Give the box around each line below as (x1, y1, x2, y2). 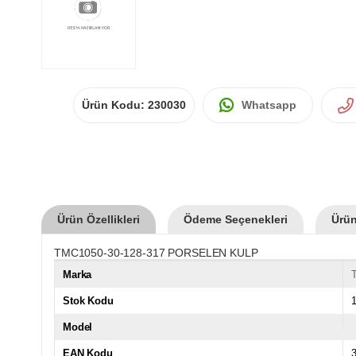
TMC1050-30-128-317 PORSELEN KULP (54, 246, 258, 259)
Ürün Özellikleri (57, 212, 140, 226)
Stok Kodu (63, 294, 114, 307)
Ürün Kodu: (82, 98, 148, 111)
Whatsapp (242, 98, 296, 111)
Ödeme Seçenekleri (184, 212, 288, 226)
